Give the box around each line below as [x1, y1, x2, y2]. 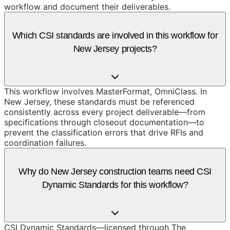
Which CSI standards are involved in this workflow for [12, 30, 218, 41]
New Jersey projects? [73, 43, 157, 54]
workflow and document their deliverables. [4, 1, 170, 12]
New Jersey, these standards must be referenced [4, 97, 195, 107]
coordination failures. [4, 138, 86, 148]
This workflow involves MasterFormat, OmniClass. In [4, 86, 207, 97]
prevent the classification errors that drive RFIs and [4, 127, 203, 138]
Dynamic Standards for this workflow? [42, 180, 188, 190]
